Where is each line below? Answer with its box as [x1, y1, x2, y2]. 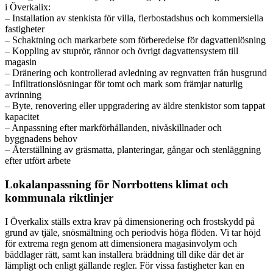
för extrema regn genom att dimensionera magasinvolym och [5, 238, 237, 249]
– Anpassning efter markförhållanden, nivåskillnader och [5, 122, 222, 133]
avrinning [5, 90, 41, 101]
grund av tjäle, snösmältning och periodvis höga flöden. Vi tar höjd [5, 227, 261, 238]
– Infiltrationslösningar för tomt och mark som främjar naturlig [5, 79, 243, 90]
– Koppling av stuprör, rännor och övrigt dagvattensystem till [5, 46, 238, 57]
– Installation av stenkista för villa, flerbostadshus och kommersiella [5, 13, 263, 24]
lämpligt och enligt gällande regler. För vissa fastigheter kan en [5, 260, 244, 271]
